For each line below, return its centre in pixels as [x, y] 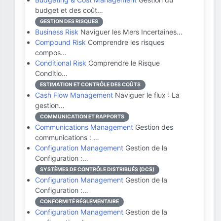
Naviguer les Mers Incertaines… [130, 32]
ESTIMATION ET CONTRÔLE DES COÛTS [90, 85]
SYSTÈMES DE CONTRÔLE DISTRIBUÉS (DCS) [97, 169]
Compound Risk [60, 42]
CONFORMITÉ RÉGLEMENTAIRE [79, 202]
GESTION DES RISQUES [69, 21]
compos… [51, 53]
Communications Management [84, 127]
